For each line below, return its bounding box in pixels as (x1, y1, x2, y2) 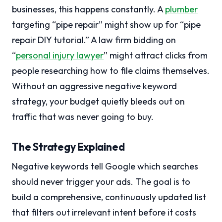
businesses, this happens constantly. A (12, 3, 165, 15)
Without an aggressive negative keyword (12, 80, 177, 92)
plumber (165, 3, 198, 15)
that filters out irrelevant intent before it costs (12, 207, 196, 219)
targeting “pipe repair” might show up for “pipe (12, 19, 201, 31)
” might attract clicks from (104, 50, 208, 61)
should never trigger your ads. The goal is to (12, 176, 190, 188)
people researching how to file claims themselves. (12, 65, 210, 77)
